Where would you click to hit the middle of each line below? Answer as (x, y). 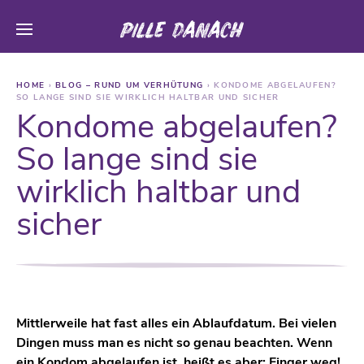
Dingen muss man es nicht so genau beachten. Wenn (174, 343)
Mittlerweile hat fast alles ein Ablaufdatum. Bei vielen (176, 323)
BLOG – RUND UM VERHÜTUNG (131, 85)
